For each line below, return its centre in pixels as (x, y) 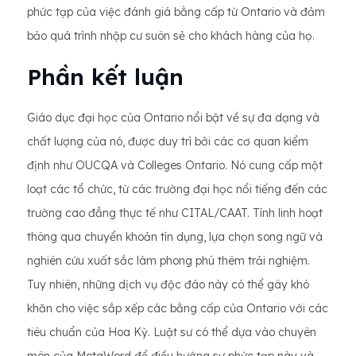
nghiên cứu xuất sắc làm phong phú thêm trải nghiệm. (168, 260)
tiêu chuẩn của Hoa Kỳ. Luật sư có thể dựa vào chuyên (172, 332)
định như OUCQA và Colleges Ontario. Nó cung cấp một (175, 165)
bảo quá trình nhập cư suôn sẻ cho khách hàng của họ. (171, 35)
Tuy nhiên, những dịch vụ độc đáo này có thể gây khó (168, 284)
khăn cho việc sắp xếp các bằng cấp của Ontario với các (178, 308)
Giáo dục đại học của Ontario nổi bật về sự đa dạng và (173, 117)
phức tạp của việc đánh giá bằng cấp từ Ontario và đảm (176, 12)
